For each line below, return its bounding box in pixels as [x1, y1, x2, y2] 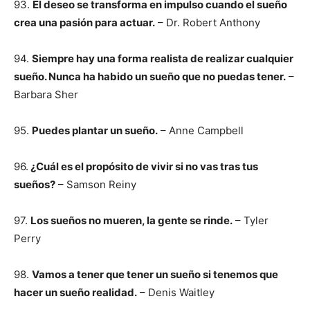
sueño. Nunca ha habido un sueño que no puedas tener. [14, 70, 286, 83]
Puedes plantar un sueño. [32, 124, 158, 137]
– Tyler [232, 214, 268, 227]
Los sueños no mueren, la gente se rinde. [30, 214, 232, 227]
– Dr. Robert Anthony [155, 16, 260, 29]
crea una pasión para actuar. [14, 16, 155, 29]
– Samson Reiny [55, 178, 136, 191]
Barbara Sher [14, 88, 78, 101]
